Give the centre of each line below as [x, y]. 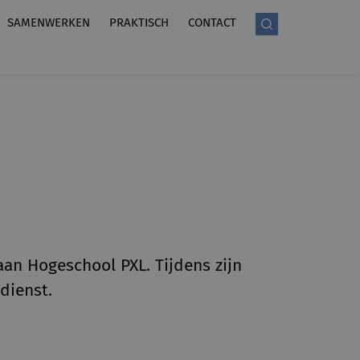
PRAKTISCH [139, 22]
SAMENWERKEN [49, 22]
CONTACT [212, 22]
